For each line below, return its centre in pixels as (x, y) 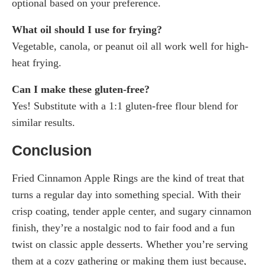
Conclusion (52, 151)
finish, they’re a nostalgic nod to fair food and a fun (123, 228)
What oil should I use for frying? (87, 30)
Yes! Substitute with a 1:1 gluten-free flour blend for (125, 106)
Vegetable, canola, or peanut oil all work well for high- (130, 46)
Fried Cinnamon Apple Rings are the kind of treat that (128, 178)
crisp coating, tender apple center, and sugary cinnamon (132, 211)
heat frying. (37, 63)
